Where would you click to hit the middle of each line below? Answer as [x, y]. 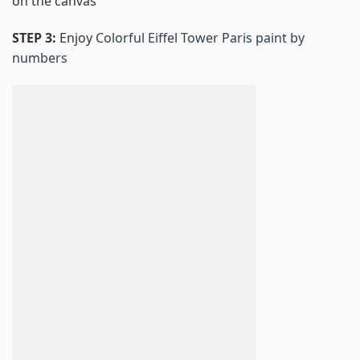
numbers [40, 57]
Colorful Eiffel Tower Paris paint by [200, 37]
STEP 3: [36, 37]
